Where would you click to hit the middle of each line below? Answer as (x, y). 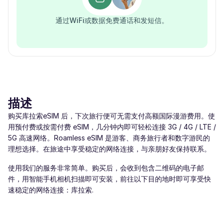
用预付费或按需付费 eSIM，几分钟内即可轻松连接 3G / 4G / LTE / (112, 127)
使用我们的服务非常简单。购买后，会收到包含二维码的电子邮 (106, 168)
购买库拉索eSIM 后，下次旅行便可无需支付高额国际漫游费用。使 (111, 116)
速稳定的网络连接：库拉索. (51, 190)
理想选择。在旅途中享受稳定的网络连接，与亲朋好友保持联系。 (109, 149)
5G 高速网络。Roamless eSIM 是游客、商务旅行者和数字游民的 (109, 138)
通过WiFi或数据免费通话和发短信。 (112, 20)
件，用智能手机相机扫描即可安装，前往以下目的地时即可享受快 (109, 179)
